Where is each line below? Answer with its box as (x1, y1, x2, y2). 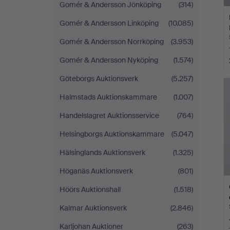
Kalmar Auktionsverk (60, 203, 127, 213)
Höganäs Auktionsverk (60, 166, 133, 176)
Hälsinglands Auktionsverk (60, 148, 145, 157)
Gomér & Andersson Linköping (60, 18, 159, 28)
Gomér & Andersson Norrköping (60, 37, 164, 46)
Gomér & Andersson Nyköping (60, 55, 158, 65)
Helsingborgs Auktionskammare (60, 129, 164, 139)
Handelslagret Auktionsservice (60, 111, 159, 120)
